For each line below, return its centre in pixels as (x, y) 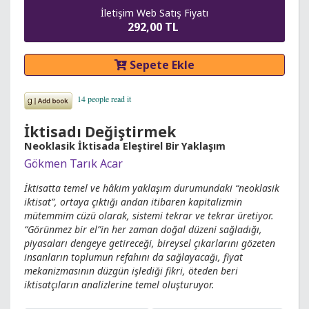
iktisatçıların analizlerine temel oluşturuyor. (119, 285)
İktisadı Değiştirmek (100, 132)
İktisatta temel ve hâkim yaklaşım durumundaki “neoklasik (152, 188)
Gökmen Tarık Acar (73, 164)
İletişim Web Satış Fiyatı (154, 13)
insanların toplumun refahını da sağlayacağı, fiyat (133, 257)
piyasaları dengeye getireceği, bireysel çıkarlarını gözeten (150, 243)
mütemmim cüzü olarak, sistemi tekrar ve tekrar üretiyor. (149, 216)
